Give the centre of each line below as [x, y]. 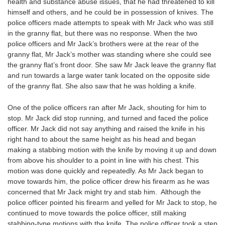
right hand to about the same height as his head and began [102, 139]
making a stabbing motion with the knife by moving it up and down [112, 150]
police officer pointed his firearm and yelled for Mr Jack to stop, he [112, 203]
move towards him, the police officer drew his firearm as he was [108, 182]
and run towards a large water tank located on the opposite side [109, 76]
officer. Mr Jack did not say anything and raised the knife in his [106, 129]
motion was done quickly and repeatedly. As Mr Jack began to [105, 171]
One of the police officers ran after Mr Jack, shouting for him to [107, 108]
